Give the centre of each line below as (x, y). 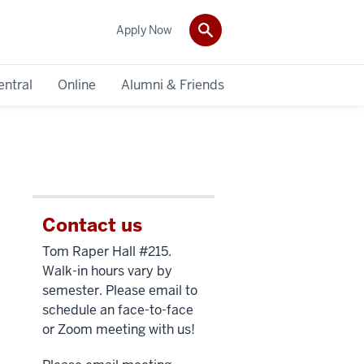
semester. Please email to (120, 290)
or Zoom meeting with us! (119, 329)
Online (77, 84)
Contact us (92, 225)
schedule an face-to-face (118, 310)
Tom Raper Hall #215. (107, 251)
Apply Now (144, 30)
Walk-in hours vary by (107, 271)
